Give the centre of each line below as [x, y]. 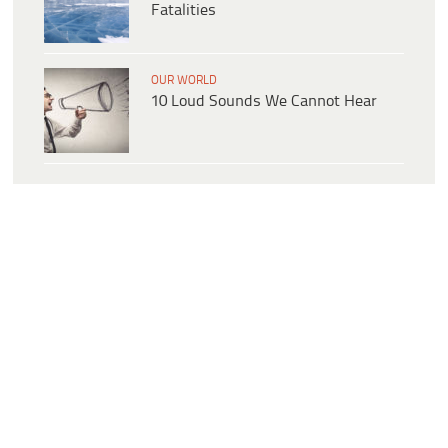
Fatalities [183, 11]
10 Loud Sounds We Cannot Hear [264, 102]
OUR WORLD [184, 81]
